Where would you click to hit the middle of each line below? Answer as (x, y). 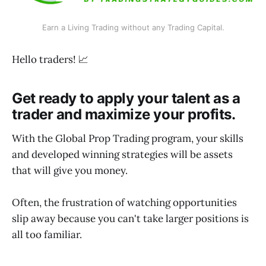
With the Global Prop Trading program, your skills (128, 139)
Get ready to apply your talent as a (126, 99)
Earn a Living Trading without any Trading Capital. (133, 28)
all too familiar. (47, 235)
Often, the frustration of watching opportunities (124, 203)
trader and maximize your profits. (124, 115)
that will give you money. (71, 171)
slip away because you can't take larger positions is (130, 219)
